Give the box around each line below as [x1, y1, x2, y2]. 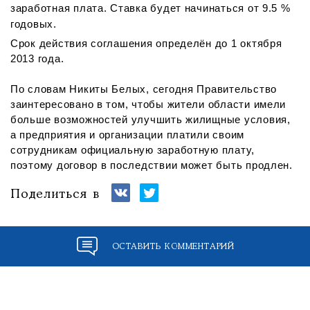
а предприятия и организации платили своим [10, 129, 245, 140]
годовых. [10, 19, 60, 30]
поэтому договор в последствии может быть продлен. [10, 160, 293, 171]
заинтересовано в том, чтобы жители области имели [10, 99, 286, 110]
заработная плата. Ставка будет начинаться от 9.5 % [10, 3, 291, 14]
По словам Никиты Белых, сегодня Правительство [10, 84, 277, 95]
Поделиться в [10, 188, 100, 201]
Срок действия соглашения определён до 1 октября [10, 38, 282, 49]
